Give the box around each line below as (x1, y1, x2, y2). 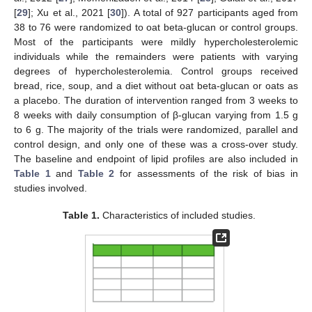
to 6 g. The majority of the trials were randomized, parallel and (14, 124, 298, 136)
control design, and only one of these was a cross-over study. (14, 139, 298, 150)
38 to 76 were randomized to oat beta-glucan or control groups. (14, 22, 298, 33)
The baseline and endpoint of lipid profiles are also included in (14, 153, 298, 165)
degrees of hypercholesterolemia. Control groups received (14, 65, 298, 77)
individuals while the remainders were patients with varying (14, 51, 298, 63)
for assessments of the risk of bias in (114, 168, 299, 180)
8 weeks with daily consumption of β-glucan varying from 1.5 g (14, 109, 298, 121)
